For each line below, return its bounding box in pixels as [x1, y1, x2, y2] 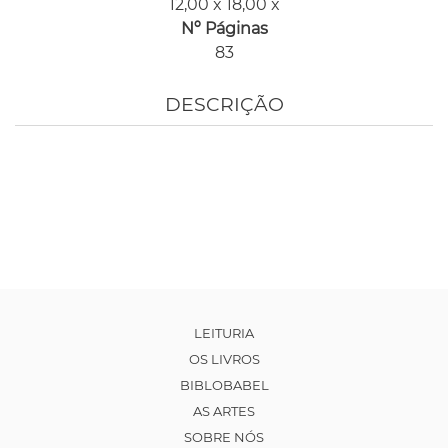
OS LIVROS [188, 351, 260, 368]
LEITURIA [194, 325, 254, 342]
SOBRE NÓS [184, 429, 264, 446]
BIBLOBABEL [179, 377, 269, 394]
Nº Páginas [180, 18, 268, 38]
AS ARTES [193, 403, 255, 420]
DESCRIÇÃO [164, 93, 284, 117]
